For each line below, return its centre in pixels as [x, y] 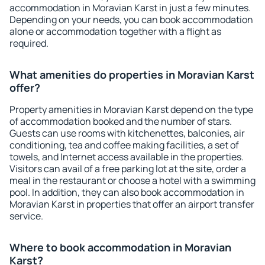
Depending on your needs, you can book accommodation [131, 20]
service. [26, 216]
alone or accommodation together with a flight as [115, 31]
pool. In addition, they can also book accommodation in [127, 192]
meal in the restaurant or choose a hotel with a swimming [132, 180]
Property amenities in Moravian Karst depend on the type [131, 109]
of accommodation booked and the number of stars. [121, 121]
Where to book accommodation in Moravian [120, 247]
